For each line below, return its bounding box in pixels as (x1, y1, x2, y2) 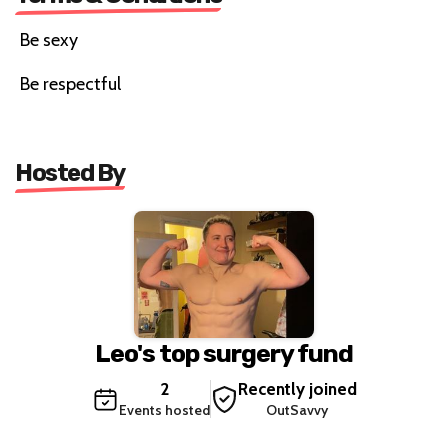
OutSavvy (266, 401, 328, 420)
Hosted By (15, 158, 125, 187)
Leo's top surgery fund (95, 339, 353, 369)
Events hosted (118, 401, 210, 420)
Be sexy (20, 28, 78, 51)
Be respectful (20, 72, 121, 95)
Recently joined (237, 379, 357, 400)
